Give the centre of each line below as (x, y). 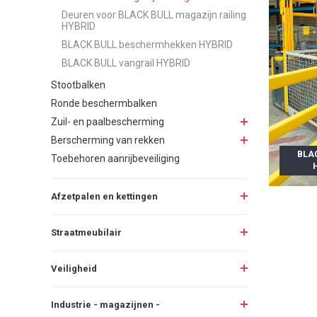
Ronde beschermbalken (104, 103)
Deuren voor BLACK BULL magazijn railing (154, 15)
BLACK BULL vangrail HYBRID (126, 63)
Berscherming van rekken (108, 140)
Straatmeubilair (86, 232)
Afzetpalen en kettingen (104, 196)
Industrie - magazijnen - (105, 304)
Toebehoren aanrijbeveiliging (115, 158)
